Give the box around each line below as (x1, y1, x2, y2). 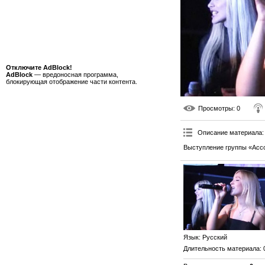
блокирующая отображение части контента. (6, 78, 137, 85)
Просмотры (198, 104, 233, 112)
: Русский (199, 234, 227, 241)
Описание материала (198, 128, 262, 136)
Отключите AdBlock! (6, 64, 72, 71)
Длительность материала (183, 245, 260, 253)
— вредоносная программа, (33, 71, 118, 78)
